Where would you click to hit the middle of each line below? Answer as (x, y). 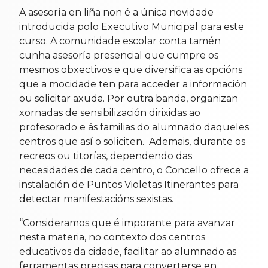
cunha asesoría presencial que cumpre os (119, 56)
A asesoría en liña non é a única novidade (116, 13)
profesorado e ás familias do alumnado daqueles (134, 127)
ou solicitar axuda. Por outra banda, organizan (129, 99)
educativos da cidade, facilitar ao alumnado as (128, 252)
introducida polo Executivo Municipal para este (132, 27)
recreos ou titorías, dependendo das (106, 156)
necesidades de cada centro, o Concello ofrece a (134, 170)
